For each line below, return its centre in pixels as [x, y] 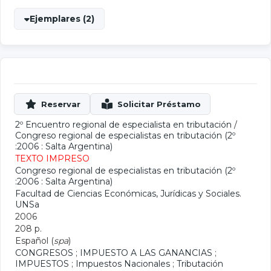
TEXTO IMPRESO [52, 158]
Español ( [34, 241]
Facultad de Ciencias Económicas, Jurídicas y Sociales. [128, 194]
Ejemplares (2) [62, 19]
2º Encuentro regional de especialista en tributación [123, 125]
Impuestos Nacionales [123, 264]
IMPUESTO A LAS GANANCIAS [146, 253]
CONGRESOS [44, 253]
